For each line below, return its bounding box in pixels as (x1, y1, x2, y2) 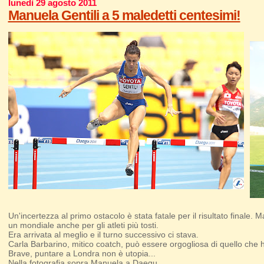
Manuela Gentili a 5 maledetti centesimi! (8, 8, 240, 24)
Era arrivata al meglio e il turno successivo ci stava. (8, 230, 199, 240)
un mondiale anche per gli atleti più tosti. (8, 220, 159, 230)
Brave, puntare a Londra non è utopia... (8, 249, 156, 259)
